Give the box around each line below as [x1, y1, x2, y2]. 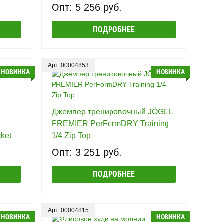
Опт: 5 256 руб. [51, 1, 122, 13]
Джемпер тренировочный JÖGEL [51, 107, 173, 116]
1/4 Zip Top [51, 131, 91, 140]
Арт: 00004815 [47, 206, 89, 214]
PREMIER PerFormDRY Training [51, 119, 169, 128]
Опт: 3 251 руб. [51, 146, 122, 158]
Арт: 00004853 [47, 61, 89, 69]
